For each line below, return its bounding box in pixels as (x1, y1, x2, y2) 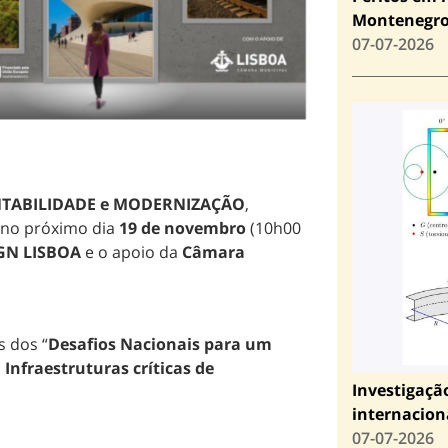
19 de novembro (119, 217, 250, 240)
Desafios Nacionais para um (48, 333, 272, 356)
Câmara (182, 241, 245, 264)
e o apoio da (81, 241, 182, 264)
